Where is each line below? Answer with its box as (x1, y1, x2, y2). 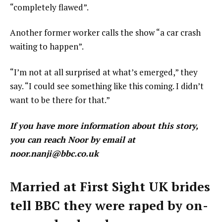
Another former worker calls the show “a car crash (10, 27, 201, 39)
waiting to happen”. (10, 41, 84, 53)
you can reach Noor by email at (10, 134, 135, 146)
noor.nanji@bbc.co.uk (10, 148, 99, 160)
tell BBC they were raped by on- (10, 197, 208, 214)
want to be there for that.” (10, 94, 110, 106)
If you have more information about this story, (10, 120, 198, 132)
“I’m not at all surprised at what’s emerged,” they (10, 66, 198, 78)
